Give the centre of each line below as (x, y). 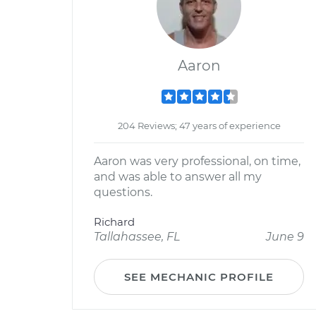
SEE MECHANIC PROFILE (199, 277)
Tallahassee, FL (137, 237)
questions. (123, 192)
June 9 (285, 237)
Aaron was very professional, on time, (197, 161)
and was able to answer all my (178, 177)
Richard (114, 222)
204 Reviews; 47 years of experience (199, 126)
